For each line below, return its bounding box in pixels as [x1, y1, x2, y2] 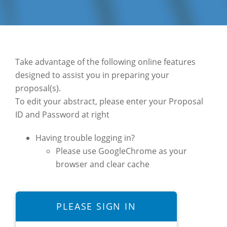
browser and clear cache [56, 158, 149, 170]
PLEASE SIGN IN [56, 200, 136, 212]
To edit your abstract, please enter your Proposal [15, 95, 203, 107]
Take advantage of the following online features [15, 56, 196, 67]
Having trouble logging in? [35, 132, 135, 143]
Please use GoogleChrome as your [56, 145, 187, 157]
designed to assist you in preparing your [15, 69, 169, 81]
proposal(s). [15, 82, 61, 94]
